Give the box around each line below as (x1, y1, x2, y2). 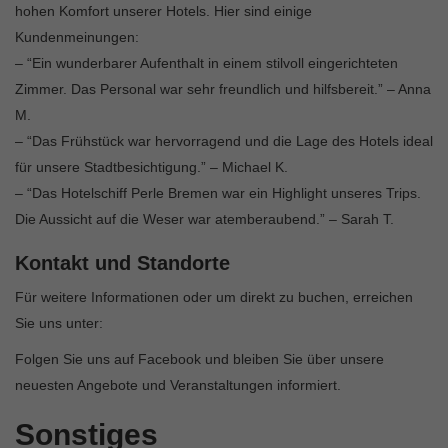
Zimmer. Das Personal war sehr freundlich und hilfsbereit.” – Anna (15, 81, 431, 98)
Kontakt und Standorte (15, 252, 230, 275)
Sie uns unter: (15, 315, 103, 332)
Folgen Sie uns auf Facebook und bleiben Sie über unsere (15, 351, 384, 368)
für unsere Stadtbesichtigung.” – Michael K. (15, 159, 288, 176)
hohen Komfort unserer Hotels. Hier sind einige (15, 3, 312, 20)
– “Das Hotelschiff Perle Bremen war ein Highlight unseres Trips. (15, 185, 421, 202)
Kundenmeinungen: (15, 29, 139, 46)
